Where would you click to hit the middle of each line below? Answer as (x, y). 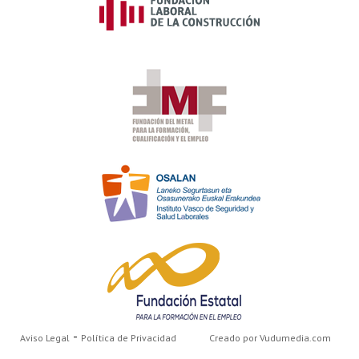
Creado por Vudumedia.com (270, 338)
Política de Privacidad (129, 338)
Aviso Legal (45, 338)
